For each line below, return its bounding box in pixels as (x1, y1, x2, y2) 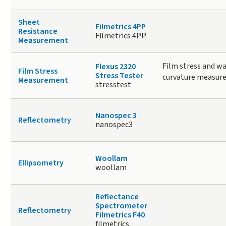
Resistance (18, 26, 58, 37)
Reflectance (95, 191, 139, 203)
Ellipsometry (18, 157, 64, 169)
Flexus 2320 (95, 61, 136, 73)
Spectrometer (95, 200, 147, 212)
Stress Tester (95, 70, 143, 82)
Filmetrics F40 (95, 209, 145, 221)
